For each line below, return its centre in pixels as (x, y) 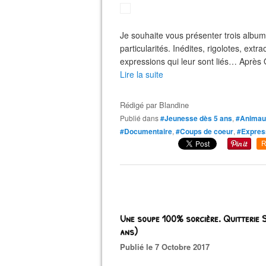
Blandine (174, 105)
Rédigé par (140, 105)
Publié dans (142, 118)
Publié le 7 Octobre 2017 (167, 247)
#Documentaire (146, 131)
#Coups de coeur (205, 131)
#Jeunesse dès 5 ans (196, 118)
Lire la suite (142, 74)
